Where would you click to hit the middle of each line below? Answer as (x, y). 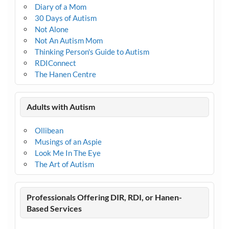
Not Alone (51, 29)
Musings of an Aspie (68, 142)
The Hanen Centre (65, 74)
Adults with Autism (61, 107)
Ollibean (49, 131)
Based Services (54, 208)
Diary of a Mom (60, 6)
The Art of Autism (64, 164)
